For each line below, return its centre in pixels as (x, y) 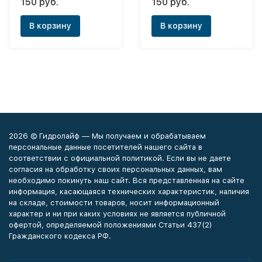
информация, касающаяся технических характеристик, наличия (129, 192)
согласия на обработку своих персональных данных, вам (116, 169)
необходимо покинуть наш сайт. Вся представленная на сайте (127, 180)
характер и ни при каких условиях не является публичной (117, 214)
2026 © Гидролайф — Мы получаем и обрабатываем (107, 136)
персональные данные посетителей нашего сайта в (106, 147)
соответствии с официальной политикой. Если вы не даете (120, 158)
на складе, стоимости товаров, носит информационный (114, 203)
